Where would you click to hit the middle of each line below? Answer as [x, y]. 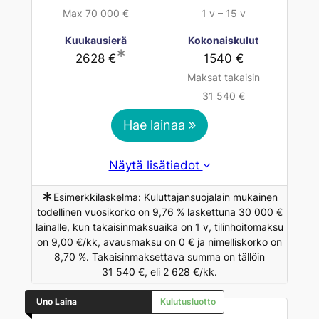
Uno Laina [56, 302]
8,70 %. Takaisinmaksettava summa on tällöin [159, 257]
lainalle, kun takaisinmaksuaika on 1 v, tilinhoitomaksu [159, 227]
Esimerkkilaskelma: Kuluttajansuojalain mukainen [166, 197]
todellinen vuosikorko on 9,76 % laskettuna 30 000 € [159, 212]
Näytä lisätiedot [156, 166]
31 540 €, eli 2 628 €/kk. [159, 272]
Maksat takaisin [223, 78]
